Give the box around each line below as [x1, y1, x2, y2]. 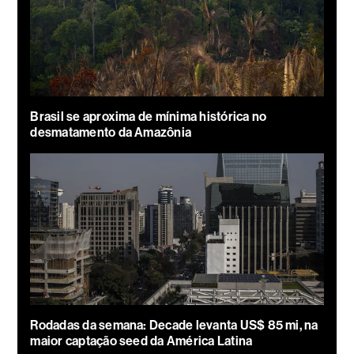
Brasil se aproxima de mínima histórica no [30, 108, 267, 124]
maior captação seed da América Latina [30, 333, 253, 348]
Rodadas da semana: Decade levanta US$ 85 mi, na [30, 317, 318, 333]
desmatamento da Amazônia [30, 124, 192, 140]
